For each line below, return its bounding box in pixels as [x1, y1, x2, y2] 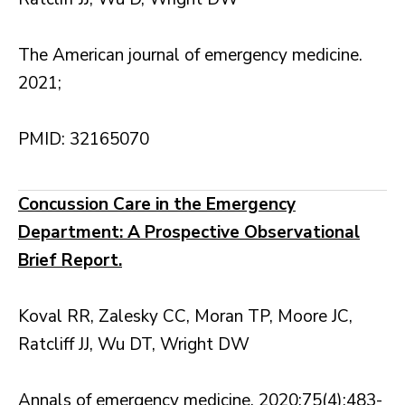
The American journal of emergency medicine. [18, 43, 363, 68]
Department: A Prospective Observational [18, 221, 360, 245]
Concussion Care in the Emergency [18, 193, 296, 217]
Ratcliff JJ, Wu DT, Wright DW [18, 333, 250, 357]
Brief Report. [18, 249, 122, 273]
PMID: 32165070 [18, 127, 149, 152]
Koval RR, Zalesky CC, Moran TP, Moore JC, [18, 305, 353, 329]
